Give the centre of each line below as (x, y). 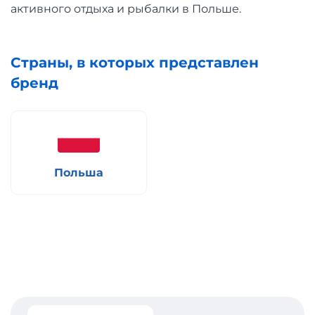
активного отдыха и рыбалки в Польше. (126, 9)
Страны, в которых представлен (135, 63)
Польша (79, 172)
